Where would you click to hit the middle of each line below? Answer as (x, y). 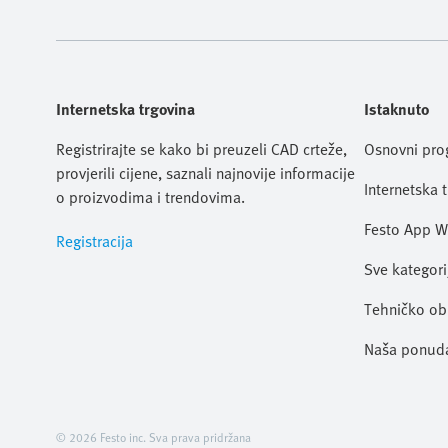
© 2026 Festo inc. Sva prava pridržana (153, 437)
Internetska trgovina (125, 109)
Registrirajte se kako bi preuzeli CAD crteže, (201, 149)
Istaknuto (396, 109)
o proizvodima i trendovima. (150, 197)
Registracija (94, 241)
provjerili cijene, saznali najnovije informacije (205, 173)
